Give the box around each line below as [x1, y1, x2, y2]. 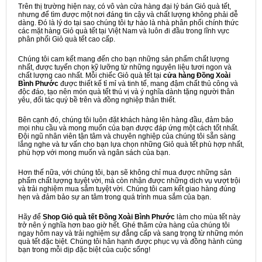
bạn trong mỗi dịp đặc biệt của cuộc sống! [18, 246, 150, 254]
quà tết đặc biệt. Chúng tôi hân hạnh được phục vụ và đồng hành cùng [18, 237, 242, 246]
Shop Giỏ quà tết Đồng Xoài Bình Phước [43, 213, 175, 221]
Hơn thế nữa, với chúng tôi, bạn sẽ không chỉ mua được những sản [18, 168, 232, 177]
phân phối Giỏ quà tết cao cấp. [18, 35, 115, 43]
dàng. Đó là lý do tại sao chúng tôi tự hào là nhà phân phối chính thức [18, 19, 239, 27]
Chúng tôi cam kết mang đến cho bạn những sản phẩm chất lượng [18, 55, 229, 63]
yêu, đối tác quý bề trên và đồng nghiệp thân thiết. [18, 96, 176, 104]
